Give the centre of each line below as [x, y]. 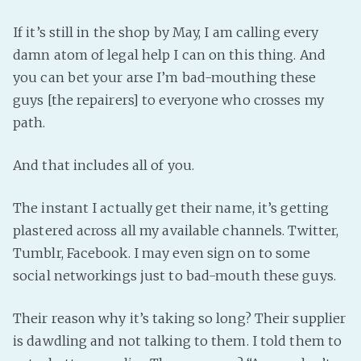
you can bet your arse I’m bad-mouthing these [165, 77]
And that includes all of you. [104, 165]
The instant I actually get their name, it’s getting [171, 208]
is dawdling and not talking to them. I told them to [178, 341]
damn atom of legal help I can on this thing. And [169, 55]
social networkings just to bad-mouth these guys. [174, 276]
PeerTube [328, 13]
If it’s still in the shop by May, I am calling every [166, 32]
